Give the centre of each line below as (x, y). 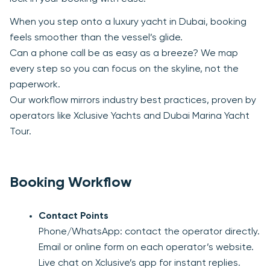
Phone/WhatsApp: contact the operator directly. (149, 232)
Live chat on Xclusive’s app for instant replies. (140, 264)
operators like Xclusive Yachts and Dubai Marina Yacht (130, 117)
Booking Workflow (71, 183)
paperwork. (35, 85)
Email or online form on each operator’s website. (146, 248)
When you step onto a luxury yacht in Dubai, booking (128, 23)
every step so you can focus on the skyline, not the (124, 70)
